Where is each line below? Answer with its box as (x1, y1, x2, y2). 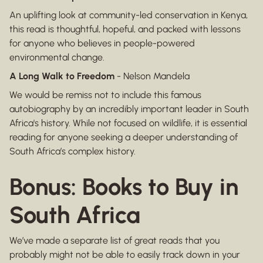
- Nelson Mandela (114, 70, 190, 82)
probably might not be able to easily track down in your (9, 249, 240, 261)
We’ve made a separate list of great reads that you (9, 235, 220, 247)
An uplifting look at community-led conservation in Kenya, (9, 9, 248, 21)
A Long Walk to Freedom (9, 70, 114, 82)
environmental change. (9, 52, 104, 63)
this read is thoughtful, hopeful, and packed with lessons (9, 23, 241, 35)
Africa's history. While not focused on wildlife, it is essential (9, 117, 247, 129)
